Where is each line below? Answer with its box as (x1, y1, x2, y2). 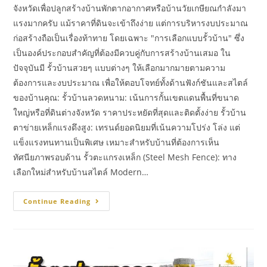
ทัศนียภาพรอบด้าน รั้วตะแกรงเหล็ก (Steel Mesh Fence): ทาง (13, 151, 237, 163)
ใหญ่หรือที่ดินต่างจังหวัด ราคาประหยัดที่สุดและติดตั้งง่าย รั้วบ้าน (13, 106, 247, 118)
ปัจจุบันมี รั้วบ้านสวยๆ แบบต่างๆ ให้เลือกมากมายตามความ (13, 61, 226, 73)
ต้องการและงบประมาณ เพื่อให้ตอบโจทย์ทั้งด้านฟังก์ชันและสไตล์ (13, 76, 249, 88)
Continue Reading (23, 196, 91, 206)
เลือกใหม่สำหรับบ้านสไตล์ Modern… (13, 166, 149, 178)
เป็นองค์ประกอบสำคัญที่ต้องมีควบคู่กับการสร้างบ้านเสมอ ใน (13, 46, 231, 58)
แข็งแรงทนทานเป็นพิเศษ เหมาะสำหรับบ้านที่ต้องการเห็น (13, 136, 220, 148)
